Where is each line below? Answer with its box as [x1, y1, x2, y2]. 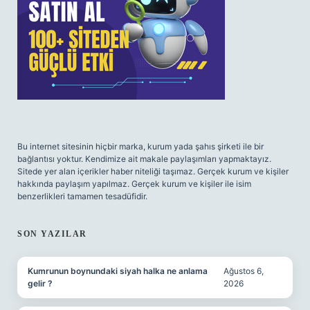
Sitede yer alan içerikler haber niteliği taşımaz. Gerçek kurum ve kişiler [17, 166, 289, 176]
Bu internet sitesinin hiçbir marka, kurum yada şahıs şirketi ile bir [17, 141, 264, 152]
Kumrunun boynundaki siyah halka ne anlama [28, 266, 208, 276]
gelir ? [28, 278, 53, 289]
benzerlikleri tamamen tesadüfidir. [17, 191, 147, 201]
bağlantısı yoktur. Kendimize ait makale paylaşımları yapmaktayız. [17, 154, 271, 164]
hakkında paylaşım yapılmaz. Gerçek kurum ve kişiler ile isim [17, 179, 251, 189]
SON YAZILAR [17, 229, 87, 239]
